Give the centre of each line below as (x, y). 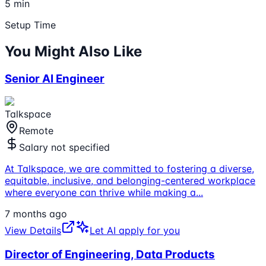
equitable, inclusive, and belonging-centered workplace (130, 181)
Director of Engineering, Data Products (110, 255)
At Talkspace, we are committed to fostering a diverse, (129, 169)
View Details (33, 231)
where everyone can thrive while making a (100, 193)
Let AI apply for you (135, 231)
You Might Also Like (73, 51)
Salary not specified (64, 148)
